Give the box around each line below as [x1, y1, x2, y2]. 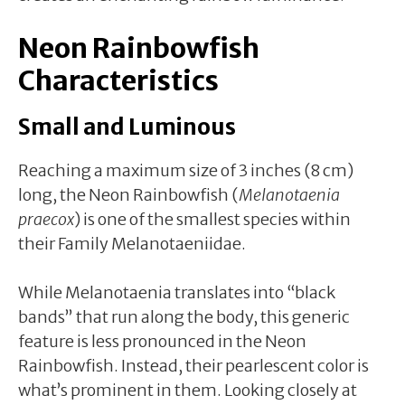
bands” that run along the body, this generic [18, 306, 350, 327]
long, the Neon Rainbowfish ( [18, 184, 239, 205]
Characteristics [18, 62, 219, 98]
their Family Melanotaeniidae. [18, 232, 246, 254]
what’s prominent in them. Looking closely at [18, 379, 357, 400]
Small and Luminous [18, 112, 236, 141]
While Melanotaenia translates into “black [18, 281, 335, 303]
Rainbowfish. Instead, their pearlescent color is [18, 354, 369, 376]
